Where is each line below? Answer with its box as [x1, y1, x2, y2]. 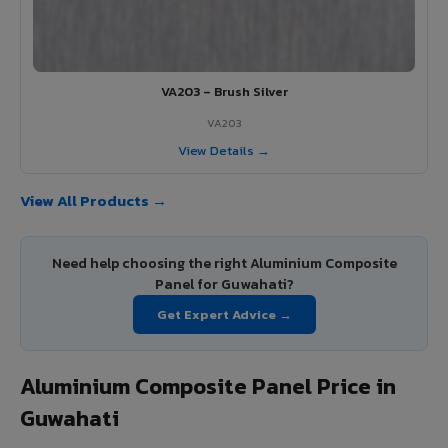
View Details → [178, 140, 270, 160]
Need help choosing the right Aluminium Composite [51, 252, 397, 274]
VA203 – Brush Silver [160, 81, 288, 101]
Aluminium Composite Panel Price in [20, 369, 396, 403]
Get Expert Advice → [156, 304, 292, 324]
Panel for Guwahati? [154, 273, 294, 295]
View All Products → [20, 188, 167, 212]
